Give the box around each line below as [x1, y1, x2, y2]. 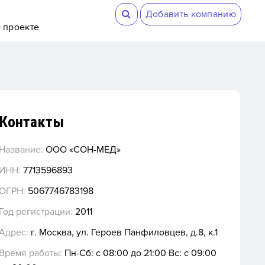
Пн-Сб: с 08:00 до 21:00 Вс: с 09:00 [62, 247, 216, 259]
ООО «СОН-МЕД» [43, 143, 121, 156]
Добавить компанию [145, 8, 236, 20]
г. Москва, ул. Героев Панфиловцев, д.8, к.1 [28, 226, 218, 238]
